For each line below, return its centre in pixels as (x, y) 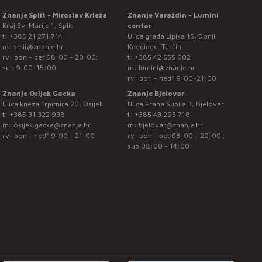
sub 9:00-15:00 (30, 68)
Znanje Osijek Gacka (39, 94)
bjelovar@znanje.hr (170, 125)
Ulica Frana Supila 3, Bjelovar (175, 104)
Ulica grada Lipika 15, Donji (171, 36)
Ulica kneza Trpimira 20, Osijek (53, 104)
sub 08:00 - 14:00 (158, 146)
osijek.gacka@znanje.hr (52, 125)
